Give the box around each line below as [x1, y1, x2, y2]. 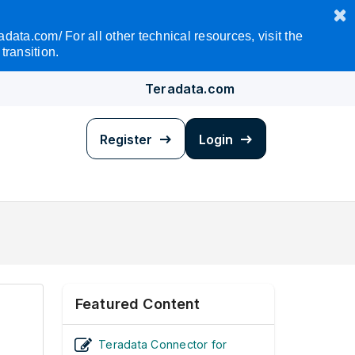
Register [100, 132, 155, 147]
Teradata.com [145, 81, 235, 97]
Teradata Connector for [98, 338, 227, 351]
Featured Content [75, 295, 200, 312]
